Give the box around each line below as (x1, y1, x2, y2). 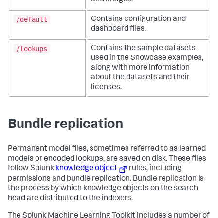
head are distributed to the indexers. (8, 195, 133, 203)
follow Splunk (8, 165, 55, 173)
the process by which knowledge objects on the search (8, 185, 198, 193)
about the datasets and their (91, 74, 190, 82)
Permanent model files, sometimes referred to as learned (8, 145, 206, 154)
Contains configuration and (91, 16, 186, 24)
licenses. (91, 84, 122, 92)
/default (16, 15, 47, 23)
